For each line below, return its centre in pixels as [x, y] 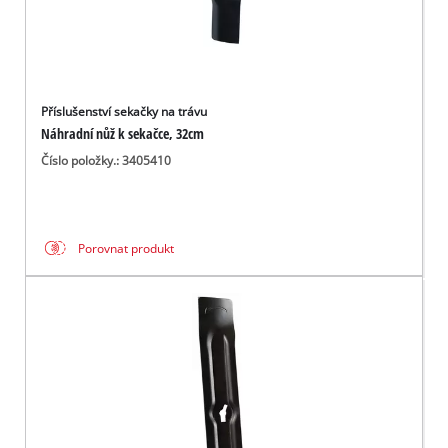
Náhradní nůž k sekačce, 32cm [123, 134]
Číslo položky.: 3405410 [106, 160]
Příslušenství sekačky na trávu [124, 112]
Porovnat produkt [126, 248]
